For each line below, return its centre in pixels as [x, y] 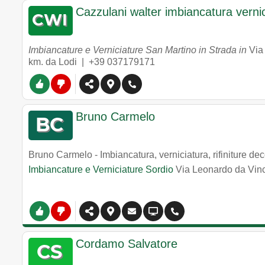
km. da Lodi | [59, 62]
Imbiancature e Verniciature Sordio [101, 169]
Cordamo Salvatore [127, 244]
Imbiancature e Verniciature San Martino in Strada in [139, 50]
